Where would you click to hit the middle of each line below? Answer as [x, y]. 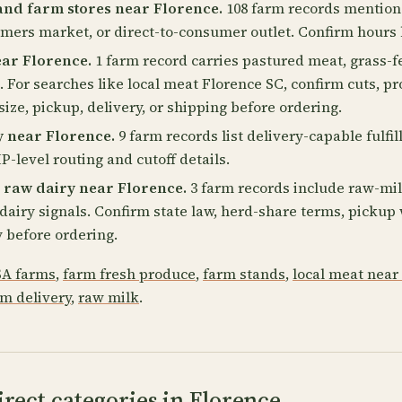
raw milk [109, 297]
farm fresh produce [129, 274]
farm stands [244, 274]
